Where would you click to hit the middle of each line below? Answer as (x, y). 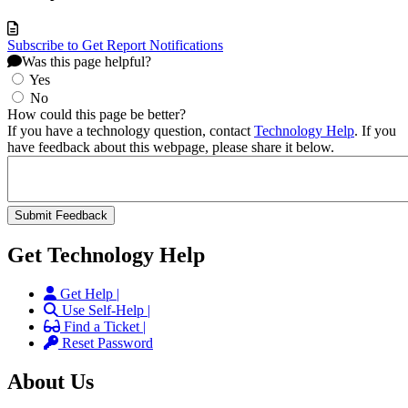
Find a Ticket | (105, 327)
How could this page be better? (97, 115)
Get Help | (90, 294)
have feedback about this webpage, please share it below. (171, 148)
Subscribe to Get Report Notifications (115, 46)
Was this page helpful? (87, 62)
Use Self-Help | (106, 311)
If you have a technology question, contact (131, 131)
